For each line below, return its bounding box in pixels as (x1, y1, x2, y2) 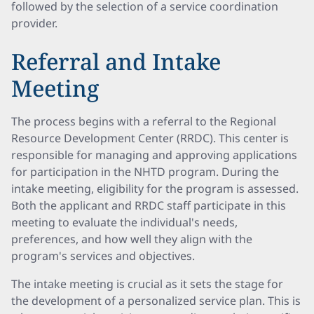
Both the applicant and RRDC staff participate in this (11, 198, 286, 213)
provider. (11, 15, 57, 31)
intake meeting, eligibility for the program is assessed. (11, 181, 299, 196)
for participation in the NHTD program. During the (11, 164, 279, 179)
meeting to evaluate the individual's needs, (11, 214, 238, 230)
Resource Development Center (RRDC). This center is (11, 130, 289, 146)
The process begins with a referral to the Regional (11, 114, 276, 129)
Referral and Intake (11, 46, 221, 76)
